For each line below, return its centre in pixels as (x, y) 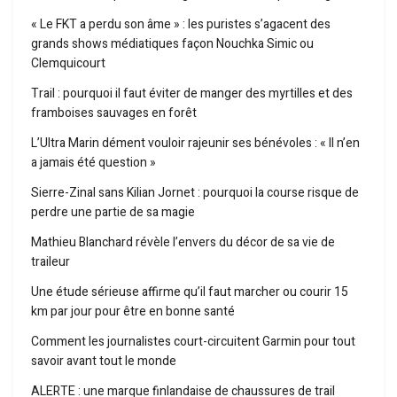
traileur (51, 262)
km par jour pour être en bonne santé (133, 312)
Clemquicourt (68, 64)
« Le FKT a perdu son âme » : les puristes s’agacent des (181, 25)
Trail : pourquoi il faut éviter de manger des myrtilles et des (192, 94)
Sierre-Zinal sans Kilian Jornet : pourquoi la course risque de (195, 193)
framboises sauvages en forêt (114, 113)
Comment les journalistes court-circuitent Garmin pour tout (193, 342)
